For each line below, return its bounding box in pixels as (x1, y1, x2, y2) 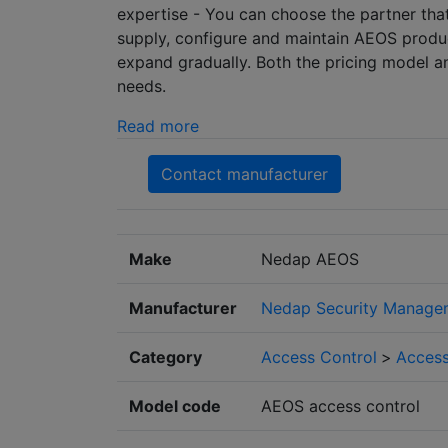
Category (129, 347, 202, 368)
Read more (117, 116, 199, 137)
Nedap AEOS (261, 249, 359, 270)
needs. (117, 76, 166, 97)
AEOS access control (261, 396, 420, 417)
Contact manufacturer (161, 164, 328, 185)
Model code (129, 396, 221, 417)
